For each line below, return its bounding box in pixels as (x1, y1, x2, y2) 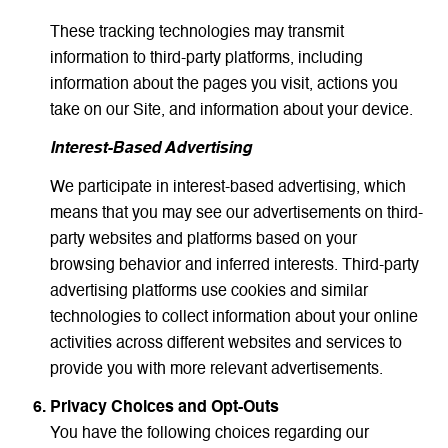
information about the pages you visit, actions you (49, 76, 398, 93)
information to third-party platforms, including (49, 50, 363, 67)
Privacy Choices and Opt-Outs (49, 400, 279, 417)
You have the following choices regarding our (49, 426, 369, 443)
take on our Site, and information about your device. (49, 102, 413, 119)
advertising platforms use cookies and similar (49, 283, 368, 300)
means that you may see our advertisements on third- (49, 205, 423, 222)
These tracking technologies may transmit (49, 24, 344, 41)
